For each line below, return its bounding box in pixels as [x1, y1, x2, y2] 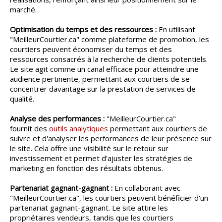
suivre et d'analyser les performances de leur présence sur [10, 133, 212, 144]
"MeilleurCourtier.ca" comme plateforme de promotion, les [10, 34, 209, 45]
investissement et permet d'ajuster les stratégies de [10, 153, 192, 164]
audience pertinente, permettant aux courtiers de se [10, 74, 190, 84]
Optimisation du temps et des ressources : [10, 24, 157, 35]
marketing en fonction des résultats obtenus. [10, 163, 163, 173]
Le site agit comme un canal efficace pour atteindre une [10, 64, 199, 74]
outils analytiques [49, 123, 108, 134]
